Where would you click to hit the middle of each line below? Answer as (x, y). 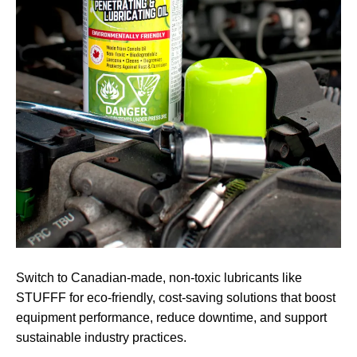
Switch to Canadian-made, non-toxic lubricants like (159, 277)
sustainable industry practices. (101, 337)
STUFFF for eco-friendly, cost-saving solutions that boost (176, 297)
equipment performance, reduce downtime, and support (171, 317)
